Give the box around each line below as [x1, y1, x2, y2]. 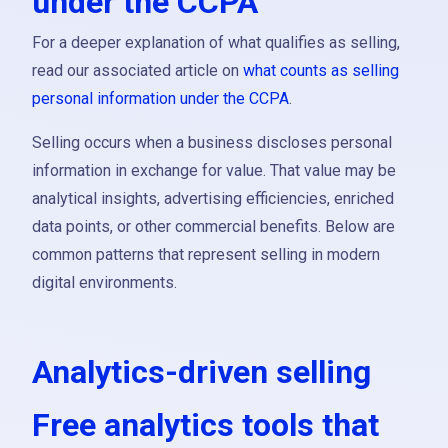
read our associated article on [32, 61, 243, 80]
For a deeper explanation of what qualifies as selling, [32, 33, 400, 52]
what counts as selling [243, 61, 399, 80]
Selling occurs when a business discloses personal [32, 133, 392, 152]
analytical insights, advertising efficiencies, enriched [32, 189, 394, 208]
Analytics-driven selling [32, 353, 371, 391]
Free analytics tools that [32, 406, 379, 444]
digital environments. [32, 273, 177, 292]
